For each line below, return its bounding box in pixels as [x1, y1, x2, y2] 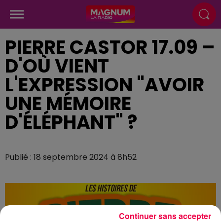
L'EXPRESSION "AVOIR [5, 72, 204, 98]
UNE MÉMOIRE [5, 90, 131, 116]
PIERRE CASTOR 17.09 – [5, 34, 215, 60]
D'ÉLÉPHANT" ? [5, 109, 137, 135]
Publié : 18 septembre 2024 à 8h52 [5, 151, 137, 163]
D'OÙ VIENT [5, 53, 109, 79]
